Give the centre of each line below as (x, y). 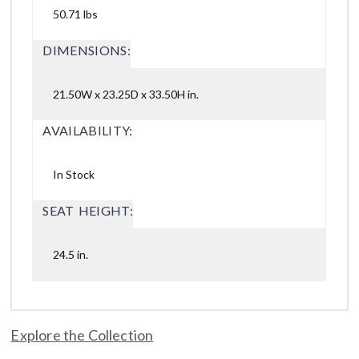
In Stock (74, 175)
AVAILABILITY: (88, 131)
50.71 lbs (76, 14)
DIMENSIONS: (87, 50)
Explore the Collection (82, 335)
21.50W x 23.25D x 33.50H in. (126, 95)
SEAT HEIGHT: (88, 211)
